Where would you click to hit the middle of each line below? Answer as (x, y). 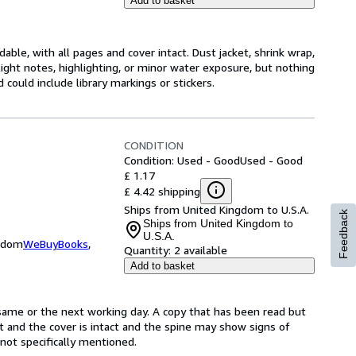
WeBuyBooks (56, 244)
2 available (201, 250)
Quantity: (147, 250)
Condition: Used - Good (182, 160)
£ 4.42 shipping (162, 191)
